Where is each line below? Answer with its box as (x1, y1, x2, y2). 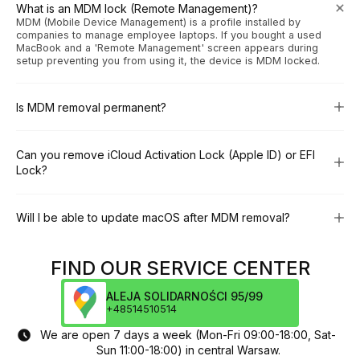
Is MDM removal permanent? (16, 100, 166, 114)
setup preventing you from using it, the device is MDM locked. (16, 54, 320, 67)
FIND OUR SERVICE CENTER (50, 256, 310, 280)
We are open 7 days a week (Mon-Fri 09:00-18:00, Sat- (40, 327, 336, 342)
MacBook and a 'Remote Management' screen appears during (16, 41, 318, 54)
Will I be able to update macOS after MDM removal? (16, 211, 290, 225)
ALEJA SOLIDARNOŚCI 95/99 (106, 288, 263, 303)
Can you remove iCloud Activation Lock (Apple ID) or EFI (16, 148, 315, 162)
